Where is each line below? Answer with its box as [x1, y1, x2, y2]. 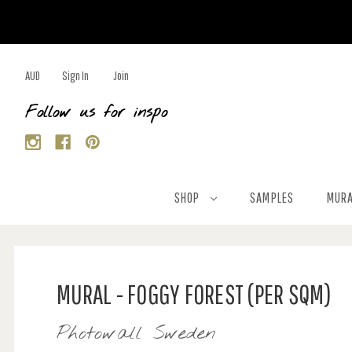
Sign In [62, 68, 89, 82]
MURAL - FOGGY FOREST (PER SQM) [57, 279, 332, 310]
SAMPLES [250, 189, 294, 206]
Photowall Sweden [57, 321, 216, 346]
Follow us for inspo [25, 102, 167, 123]
